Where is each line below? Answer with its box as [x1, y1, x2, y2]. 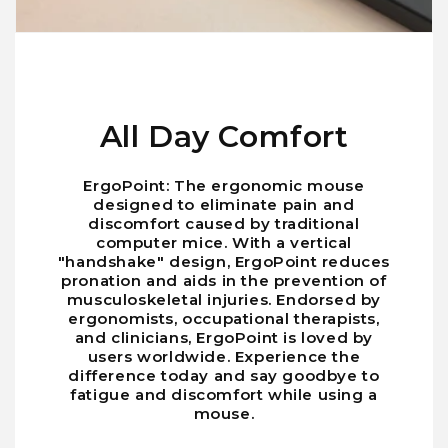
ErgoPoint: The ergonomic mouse [83, 176, 365, 196]
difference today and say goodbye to [68, 366, 380, 386]
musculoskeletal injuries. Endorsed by [66, 290, 382, 310]
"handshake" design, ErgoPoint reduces [57, 252, 391, 272]
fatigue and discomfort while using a [70, 385, 378, 405]
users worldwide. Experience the [87, 347, 361, 367]
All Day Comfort [99, 118, 349, 156]
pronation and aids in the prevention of [61, 271, 387, 291]
